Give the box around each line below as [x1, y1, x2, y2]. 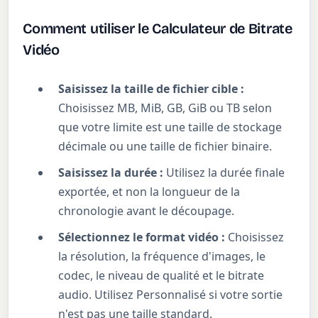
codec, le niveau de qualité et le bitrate [58, 268, 265, 284]
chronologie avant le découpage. [58, 203, 235, 219]
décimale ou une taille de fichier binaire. [58, 138, 273, 155]
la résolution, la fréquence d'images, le [58, 248, 266, 265]
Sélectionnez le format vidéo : [58, 229, 226, 246]
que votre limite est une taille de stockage [58, 119, 283, 136]
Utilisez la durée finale [163, 165, 285, 181]
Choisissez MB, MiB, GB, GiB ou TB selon [58, 100, 273, 116]
